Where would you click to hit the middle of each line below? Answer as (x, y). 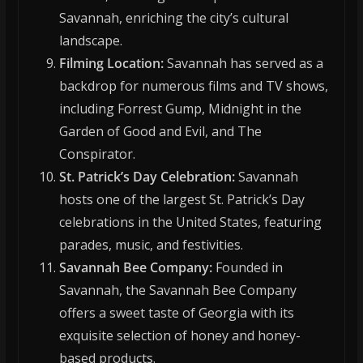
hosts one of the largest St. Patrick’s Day (181, 200)
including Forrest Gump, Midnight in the (180, 109)
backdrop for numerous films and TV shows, (193, 86)
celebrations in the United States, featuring (190, 222)
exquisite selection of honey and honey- (179, 336)
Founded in (247, 268)
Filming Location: (111, 64)
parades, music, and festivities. (151, 245)
